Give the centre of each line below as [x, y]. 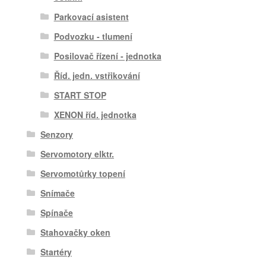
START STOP [80, 95]
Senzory [56, 134]
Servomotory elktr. [77, 154]
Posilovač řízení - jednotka [107, 56]
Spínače [56, 213]
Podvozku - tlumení [93, 37]
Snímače [57, 193]
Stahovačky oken [75, 232]
